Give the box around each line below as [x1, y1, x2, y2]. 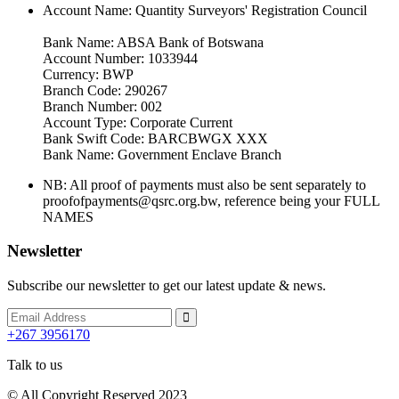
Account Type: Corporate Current [43, 114, 232, 130]
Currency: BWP [43, 66, 134, 82]
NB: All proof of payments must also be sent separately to [43, 176, 366, 192]
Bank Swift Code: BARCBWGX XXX [43, 130, 268, 146]
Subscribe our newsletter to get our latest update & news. [7, 278, 326, 294]
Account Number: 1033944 [43, 50, 198, 66]
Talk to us [7, 357, 62, 373]
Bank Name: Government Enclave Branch [43, 146, 281, 162]
